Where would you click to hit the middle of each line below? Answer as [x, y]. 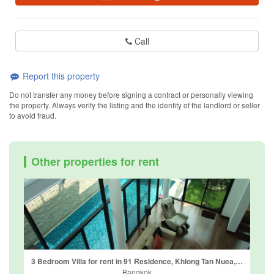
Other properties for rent [95, 162]
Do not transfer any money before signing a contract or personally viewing [131, 95]
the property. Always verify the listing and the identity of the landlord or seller [135, 105]
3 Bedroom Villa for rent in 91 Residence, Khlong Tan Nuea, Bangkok [239, 261]
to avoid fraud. [33, 116]
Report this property [60, 76]
